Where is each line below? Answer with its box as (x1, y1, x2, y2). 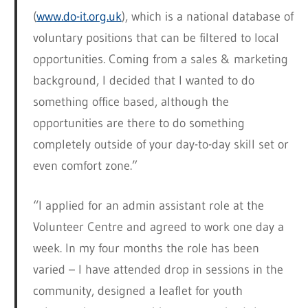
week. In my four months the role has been (32, 241, 259, 256)
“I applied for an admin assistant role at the (32, 198, 264, 214)
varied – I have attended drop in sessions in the (32, 262, 283, 278)
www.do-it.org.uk (36, 9, 122, 25)
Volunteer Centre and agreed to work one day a (32, 219, 284, 235)
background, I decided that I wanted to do (32, 73, 254, 89)
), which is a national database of (121, 9, 294, 25)
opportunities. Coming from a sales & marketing (32, 52, 288, 67)
